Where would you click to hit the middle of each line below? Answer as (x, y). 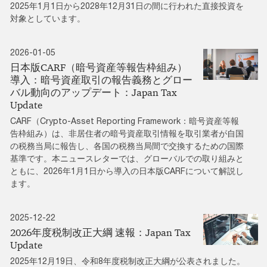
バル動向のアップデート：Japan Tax (94, 93)
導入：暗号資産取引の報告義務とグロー (101, 80)
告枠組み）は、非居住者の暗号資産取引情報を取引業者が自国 (127, 133)
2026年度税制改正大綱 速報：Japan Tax (100, 233)
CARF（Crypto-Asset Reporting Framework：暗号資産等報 (125, 121)
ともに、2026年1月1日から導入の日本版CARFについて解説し (127, 171)
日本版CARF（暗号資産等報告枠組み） (99, 68)
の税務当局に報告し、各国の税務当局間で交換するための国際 (127, 146)
